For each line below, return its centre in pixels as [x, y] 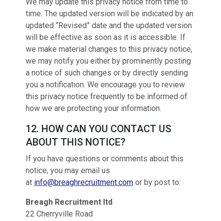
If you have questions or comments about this [105, 159]
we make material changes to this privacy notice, [109, 49]
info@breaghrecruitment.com [84, 182]
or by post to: [157, 182]
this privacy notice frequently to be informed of [107, 96]
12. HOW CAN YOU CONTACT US [98, 129]
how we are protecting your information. [93, 108]
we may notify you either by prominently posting [108, 61]
